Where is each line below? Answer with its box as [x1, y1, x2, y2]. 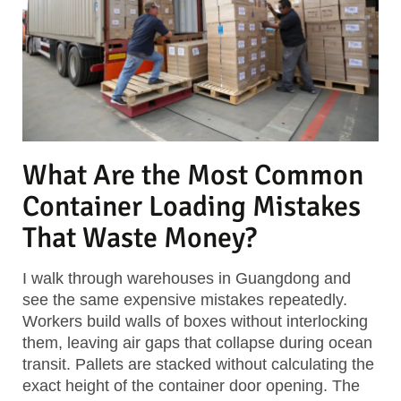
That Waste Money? [22, 220, 257, 256]
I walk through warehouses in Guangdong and [22, 269, 351, 288]
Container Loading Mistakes [22, 189, 361, 225]
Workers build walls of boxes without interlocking [22, 312, 368, 331]
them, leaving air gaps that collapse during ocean [22, 334, 372, 353]
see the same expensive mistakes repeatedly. [22, 291, 347, 310]
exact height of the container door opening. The [22, 377, 360, 396]
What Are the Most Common [22, 158, 363, 193]
